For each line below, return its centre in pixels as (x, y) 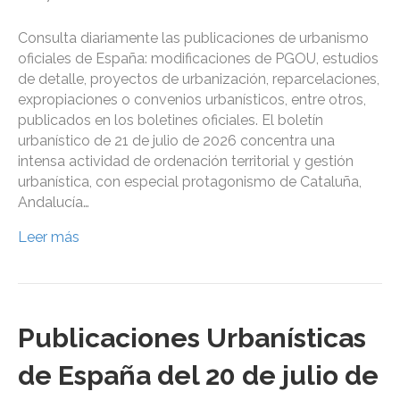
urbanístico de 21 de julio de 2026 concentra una (176, 141)
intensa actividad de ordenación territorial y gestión (186, 162)
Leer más (49, 237)
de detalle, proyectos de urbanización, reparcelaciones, (199, 79)
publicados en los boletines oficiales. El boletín (171, 121)
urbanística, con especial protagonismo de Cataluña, (190, 182)
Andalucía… (54, 203)
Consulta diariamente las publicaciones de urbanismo (193, 38)
